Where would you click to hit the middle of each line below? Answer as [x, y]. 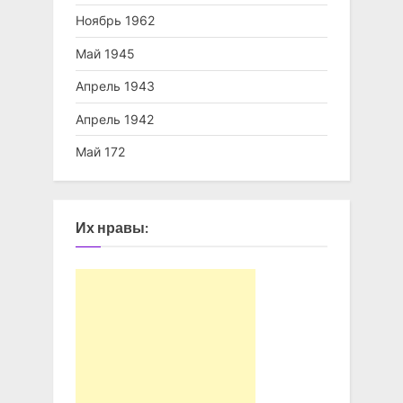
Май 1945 [105, 53]
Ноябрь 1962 [115, 21]
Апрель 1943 [115, 86]
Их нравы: [112, 228]
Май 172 [100, 151]
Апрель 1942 [115, 119]
